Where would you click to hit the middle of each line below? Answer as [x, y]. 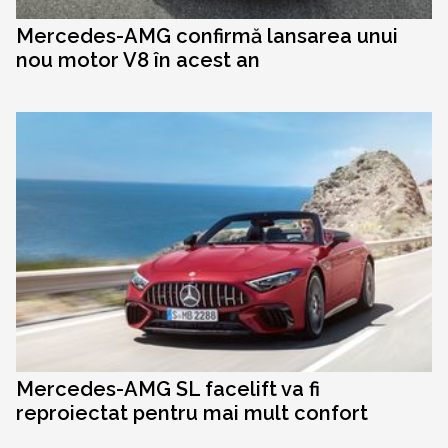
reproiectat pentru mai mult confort [192, 413]
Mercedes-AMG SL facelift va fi [168, 389]
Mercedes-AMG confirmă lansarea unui [207, 36]
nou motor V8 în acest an [138, 60]
